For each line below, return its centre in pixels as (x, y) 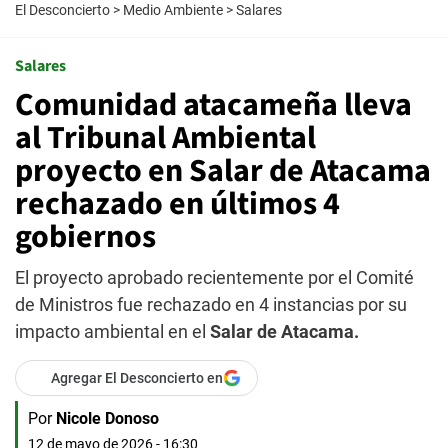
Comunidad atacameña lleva (213, 105)
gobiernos (85, 237)
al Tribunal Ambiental (165, 138)
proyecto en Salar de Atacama (223, 171)
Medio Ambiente (173, 10)
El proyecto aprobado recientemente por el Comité (214, 277)
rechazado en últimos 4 (177, 204)
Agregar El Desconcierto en (137, 378)
